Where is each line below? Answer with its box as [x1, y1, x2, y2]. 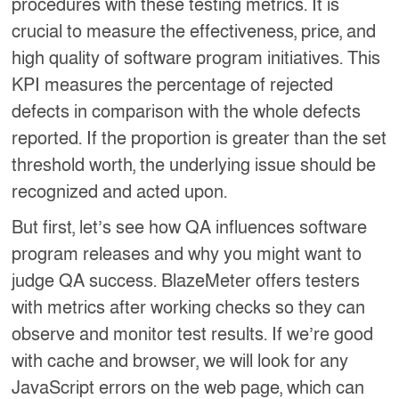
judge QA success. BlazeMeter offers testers [12, 269, 361, 293]
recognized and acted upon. [12, 180, 228, 204]
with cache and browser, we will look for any [12, 349, 349, 373]
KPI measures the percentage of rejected [12, 73, 334, 97]
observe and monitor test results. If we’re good [12, 322, 374, 346]
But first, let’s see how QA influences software [12, 216, 368, 240]
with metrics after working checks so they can [12, 296, 366, 320]
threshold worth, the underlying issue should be [12, 153, 377, 177]
